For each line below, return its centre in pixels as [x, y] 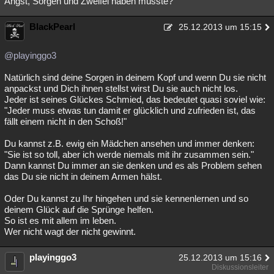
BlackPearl [52, 27]
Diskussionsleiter [240, 267]
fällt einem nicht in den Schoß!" [65, 121]
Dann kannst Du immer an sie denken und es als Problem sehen [133, 165]
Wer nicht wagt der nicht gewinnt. [70, 231]
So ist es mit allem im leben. [60, 220]
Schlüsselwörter [98, 37]
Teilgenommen [85, 13]
